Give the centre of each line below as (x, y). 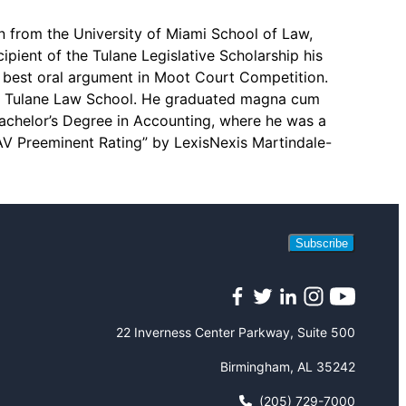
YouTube (358, 319)
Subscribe (322, 244)
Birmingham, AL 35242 (288, 366)
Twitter (273, 319)
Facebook (258, 319)
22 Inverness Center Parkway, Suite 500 (236, 332)
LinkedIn (303, 319)
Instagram (334, 319)
